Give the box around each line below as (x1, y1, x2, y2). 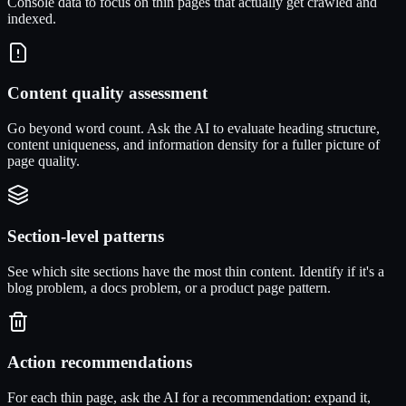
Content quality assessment (7, 83, 208, 103)
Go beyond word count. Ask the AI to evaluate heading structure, (7, 121, 380, 137)
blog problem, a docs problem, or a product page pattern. (7, 279, 331, 295)
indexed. (7, 10, 56, 26)
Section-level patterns (7, 226, 164, 246)
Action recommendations (7, 353, 192, 372)
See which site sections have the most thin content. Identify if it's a (7, 263, 384, 279)
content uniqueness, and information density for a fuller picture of (7, 137, 380, 153)
